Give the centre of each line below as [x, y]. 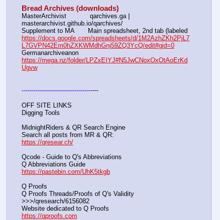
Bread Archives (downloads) [70, 9]
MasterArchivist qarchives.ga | [76, 16]
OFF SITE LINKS [47, 105]
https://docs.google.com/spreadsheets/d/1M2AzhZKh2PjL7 [106, 38]
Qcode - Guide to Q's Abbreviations [72, 157]
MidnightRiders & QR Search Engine [73, 127]
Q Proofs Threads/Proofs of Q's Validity [78, 194]
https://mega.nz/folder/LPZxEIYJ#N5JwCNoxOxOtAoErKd [105, 60]
